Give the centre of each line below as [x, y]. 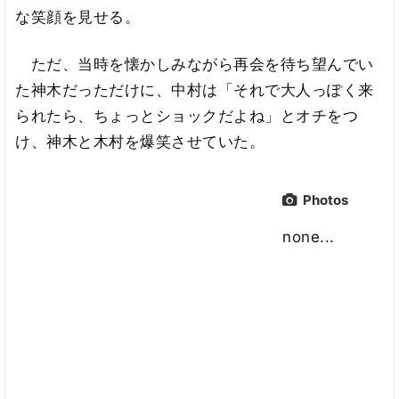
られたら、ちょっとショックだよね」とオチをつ [187, 115]
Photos [326, 200]
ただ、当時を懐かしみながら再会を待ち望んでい [195, 64]
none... [309, 237]
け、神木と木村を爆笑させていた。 [140, 141]
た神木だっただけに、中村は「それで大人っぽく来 [195, 90]
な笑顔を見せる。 [78, 16]
